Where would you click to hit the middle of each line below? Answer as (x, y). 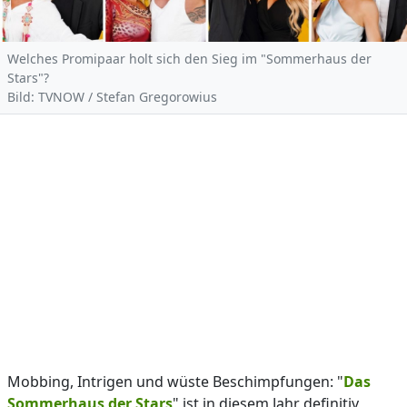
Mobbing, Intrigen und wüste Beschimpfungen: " (175, 382)
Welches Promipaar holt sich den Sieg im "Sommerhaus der (189, 59)
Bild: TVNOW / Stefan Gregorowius (112, 97)
